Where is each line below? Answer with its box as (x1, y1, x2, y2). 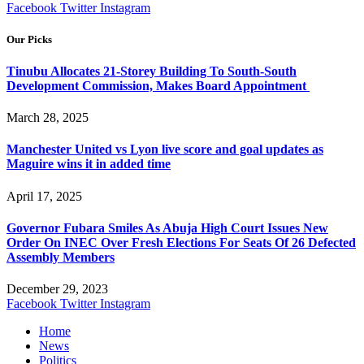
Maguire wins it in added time (6, 157, 171, 171)
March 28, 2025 (6, 110, 89, 125)
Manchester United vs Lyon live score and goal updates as (6, 142, 323, 157)
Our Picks (6, 32, 52, 45)
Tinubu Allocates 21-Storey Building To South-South (6, 63, 297, 78)
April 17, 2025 (6, 188, 82, 203)
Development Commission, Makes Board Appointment (6, 78, 310, 93)
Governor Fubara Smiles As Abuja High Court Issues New (6, 220, 328, 235)
